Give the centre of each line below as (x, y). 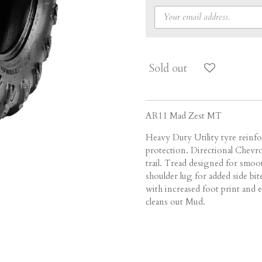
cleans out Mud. (175, 201)
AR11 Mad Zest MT (184, 116)
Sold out (168, 69)
